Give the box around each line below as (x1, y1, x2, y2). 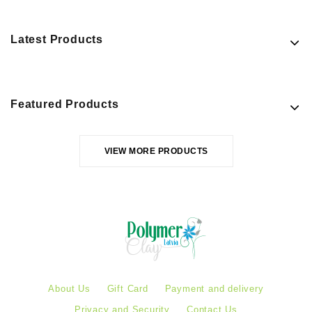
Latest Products (10, 33, 103, 46)
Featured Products (10, 98, 119, 111)
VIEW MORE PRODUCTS (104, 146, 208, 157)
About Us (48, 283, 91, 295)
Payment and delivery (164, 283, 264, 295)
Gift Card (107, 283, 148, 295)
